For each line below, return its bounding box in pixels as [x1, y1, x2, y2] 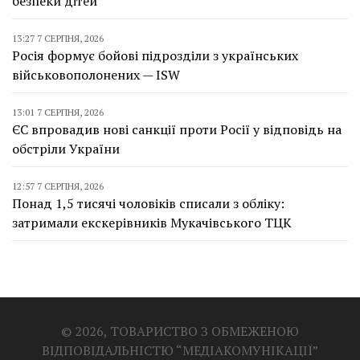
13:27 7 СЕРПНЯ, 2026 [12, 32, 104, 44]
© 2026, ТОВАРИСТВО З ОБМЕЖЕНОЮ [61, 322, 299, 340]
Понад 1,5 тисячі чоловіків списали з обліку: [12, 194, 284, 212]
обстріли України [12, 140, 120, 157]
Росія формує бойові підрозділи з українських [12, 47, 298, 64]
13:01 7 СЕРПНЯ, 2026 [12, 106, 104, 118]
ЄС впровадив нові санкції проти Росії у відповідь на [12, 121, 342, 138]
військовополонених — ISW [12, 66, 180, 84]
